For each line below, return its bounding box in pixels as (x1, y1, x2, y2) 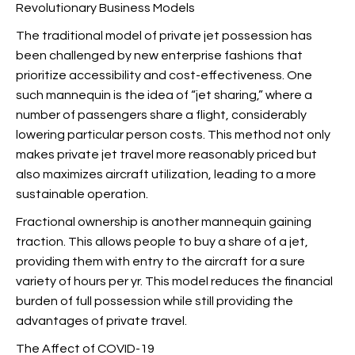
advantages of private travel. (16, 315, 187, 327)
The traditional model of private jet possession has (16, 29, 312, 42)
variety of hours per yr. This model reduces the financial (16, 275, 333, 288)
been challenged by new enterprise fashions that (16, 49, 303, 62)
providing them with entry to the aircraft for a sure (16, 255, 305, 268)
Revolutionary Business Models (16, 2, 195, 14)
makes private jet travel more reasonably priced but (16, 148, 317, 161)
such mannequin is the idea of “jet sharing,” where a (16, 89, 312, 101)
